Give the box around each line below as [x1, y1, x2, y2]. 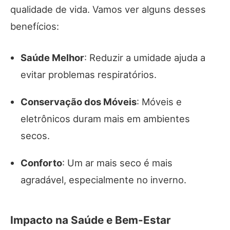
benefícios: [10, 21, 59, 32]
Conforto [21, 157, 62, 169]
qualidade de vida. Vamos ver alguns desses [10, 4, 206, 15]
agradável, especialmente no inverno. [21, 174, 186, 186]
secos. [21, 130, 50, 142]
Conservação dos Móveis [21, 96, 137, 108]
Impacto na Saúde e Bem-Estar [10, 214, 171, 227]
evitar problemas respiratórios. [21, 69, 157, 81]
